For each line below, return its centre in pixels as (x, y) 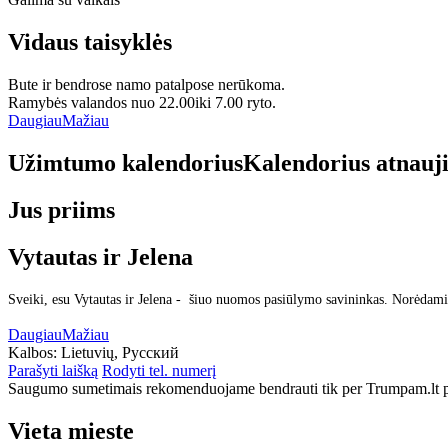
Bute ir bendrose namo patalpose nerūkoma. (146, 84)
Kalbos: (34, 353)
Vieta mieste (71, 431)
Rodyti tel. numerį (159, 371)
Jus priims (61, 209)
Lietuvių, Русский (120, 353)
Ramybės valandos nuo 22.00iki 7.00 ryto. (142, 102)
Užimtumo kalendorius (125, 162)
